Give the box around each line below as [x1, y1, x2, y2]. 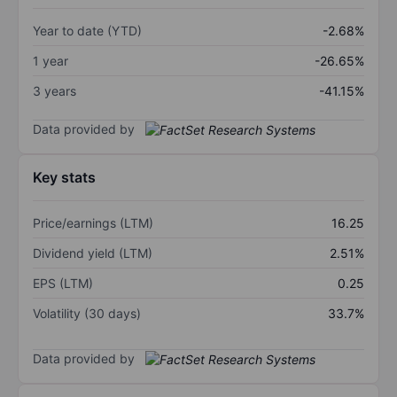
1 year [33, 52, 68, 68]
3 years [33, 82, 76, 98]
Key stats [33, 168, 96, 187]
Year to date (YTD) [33, 22, 142, 38]
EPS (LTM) [33, 276, 93, 292]
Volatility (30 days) [33, 306, 141, 322]
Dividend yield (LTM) [33, 245, 152, 261]
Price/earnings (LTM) [33, 215, 153, 231]
